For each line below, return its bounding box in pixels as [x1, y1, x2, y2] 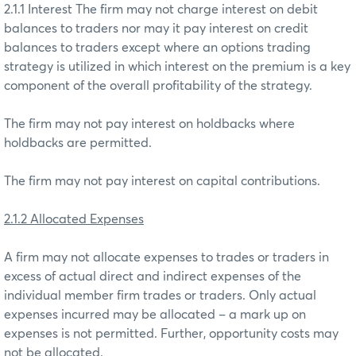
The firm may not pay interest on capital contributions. [4, 174, 320, 188]
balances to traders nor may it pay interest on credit [4, 21, 308, 35]
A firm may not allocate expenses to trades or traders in [4, 250, 329, 264]
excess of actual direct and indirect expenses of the [4, 269, 301, 283]
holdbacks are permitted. [4, 136, 152, 149]
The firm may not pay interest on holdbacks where [4, 117, 295, 130]
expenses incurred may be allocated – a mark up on [4, 308, 306, 321]
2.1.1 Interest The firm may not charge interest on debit [4, 2, 318, 16]
